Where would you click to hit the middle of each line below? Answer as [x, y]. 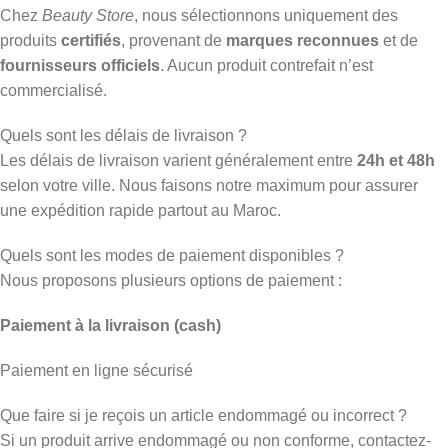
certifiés [91, 40]
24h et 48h [396, 160]
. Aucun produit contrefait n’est [266, 65]
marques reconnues [302, 40]
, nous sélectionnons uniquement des [266, 15]
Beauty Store [88, 15]
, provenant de [173, 40]
